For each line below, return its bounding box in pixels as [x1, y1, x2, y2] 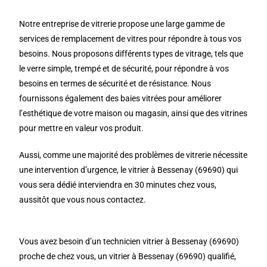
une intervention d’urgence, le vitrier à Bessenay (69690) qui [19, 165, 238, 175]
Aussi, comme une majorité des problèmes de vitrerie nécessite [19, 150, 248, 160]
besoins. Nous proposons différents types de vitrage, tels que [19, 49, 244, 58]
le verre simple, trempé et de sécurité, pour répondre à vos [19, 64, 229, 73]
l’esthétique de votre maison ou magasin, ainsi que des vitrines [19, 108, 248, 118]
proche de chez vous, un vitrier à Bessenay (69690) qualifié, [19, 252, 237, 261]
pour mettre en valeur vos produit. [19, 123, 144, 133]
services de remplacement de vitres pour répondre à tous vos [19, 34, 242, 44]
